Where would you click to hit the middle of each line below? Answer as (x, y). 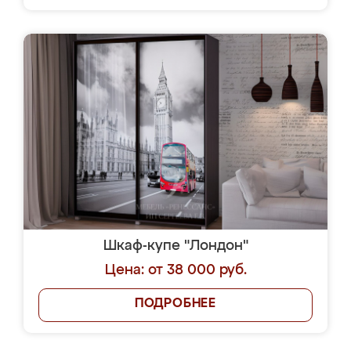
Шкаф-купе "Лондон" (175, 246)
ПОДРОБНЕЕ (175, 304)
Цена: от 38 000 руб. (175, 270)
